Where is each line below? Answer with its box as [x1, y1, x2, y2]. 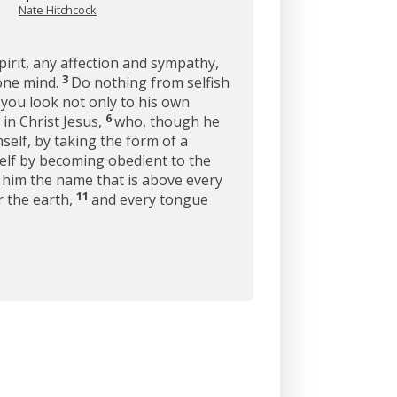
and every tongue [91, 189, 208, 209]
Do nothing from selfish [71, 72, 230, 92]
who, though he [114, 111, 220, 131]
